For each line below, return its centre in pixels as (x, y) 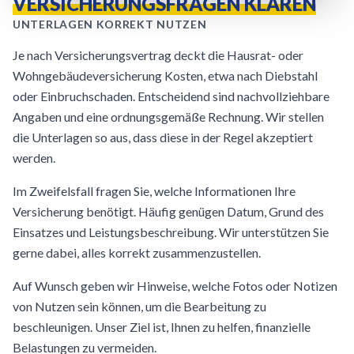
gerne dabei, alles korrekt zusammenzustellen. (137, 252)
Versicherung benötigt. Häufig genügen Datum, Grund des (168, 211)
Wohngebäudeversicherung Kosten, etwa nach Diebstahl (165, 75)
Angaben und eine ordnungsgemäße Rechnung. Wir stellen (168, 117)
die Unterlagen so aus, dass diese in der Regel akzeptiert (163, 137)
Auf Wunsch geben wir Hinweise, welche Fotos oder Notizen (175, 286)
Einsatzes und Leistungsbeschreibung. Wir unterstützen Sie (171, 232)
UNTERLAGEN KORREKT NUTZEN (110, 24)
